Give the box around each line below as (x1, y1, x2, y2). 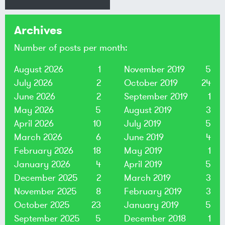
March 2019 (124, 172, 171, 184)
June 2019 (124, 131, 164, 144)
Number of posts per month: (14, 42, 128, 54)
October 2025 (14, 199, 70, 211)
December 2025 (14, 172, 78, 184)
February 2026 (14, 145, 74, 157)
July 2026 (14, 77, 53, 89)
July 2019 (124, 118, 162, 130)
